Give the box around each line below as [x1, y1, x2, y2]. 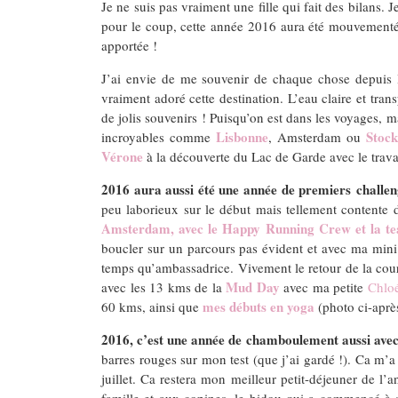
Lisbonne [216, 126, 269, 147]
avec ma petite [279, 277, 368, 296]
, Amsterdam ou [268, 127, 367, 146]
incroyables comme [101, 127, 217, 146]
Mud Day [226, 276, 280, 297]
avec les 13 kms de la [101, 277, 226, 296]
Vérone [101, 146, 143, 166]
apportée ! [101, 36, 157, 54]
